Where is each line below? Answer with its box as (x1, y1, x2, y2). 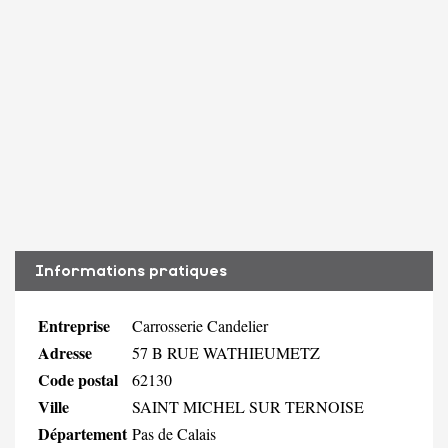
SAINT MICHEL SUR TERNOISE (132, 395, 364, 417)
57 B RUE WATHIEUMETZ (132, 341, 320, 363)
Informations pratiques (35, 262, 227, 279)
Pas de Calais (132, 422, 216, 444)
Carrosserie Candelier (132, 314, 268, 336)
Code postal (38, 367, 118, 391)
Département (38, 421, 127, 445)
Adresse (38, 340, 92, 364)
